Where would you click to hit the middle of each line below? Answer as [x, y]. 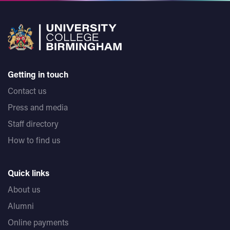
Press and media [38, 107]
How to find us [34, 140]
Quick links [28, 172]
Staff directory [33, 123]
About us [24, 189]
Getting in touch [38, 74]
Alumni [21, 205]
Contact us [27, 90]
